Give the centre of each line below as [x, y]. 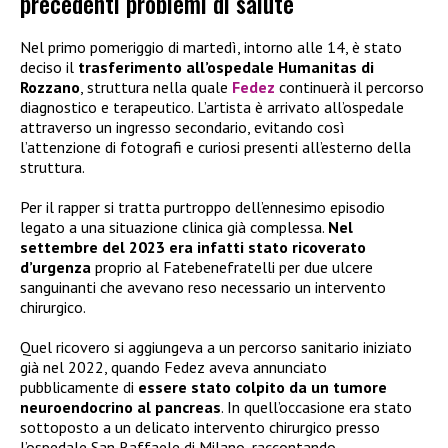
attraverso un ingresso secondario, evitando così [182, 127]
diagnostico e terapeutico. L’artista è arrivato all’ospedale [212, 107]
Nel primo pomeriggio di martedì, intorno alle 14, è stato [211, 47]
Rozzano [50, 87]
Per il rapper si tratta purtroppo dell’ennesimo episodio [202, 207]
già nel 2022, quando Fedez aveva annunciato [173, 367]
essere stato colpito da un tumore [262, 387]
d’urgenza [55, 267]
